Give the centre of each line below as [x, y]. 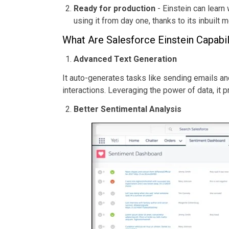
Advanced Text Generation [125, 59]
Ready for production [114, 9]
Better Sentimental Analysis [128, 109]
